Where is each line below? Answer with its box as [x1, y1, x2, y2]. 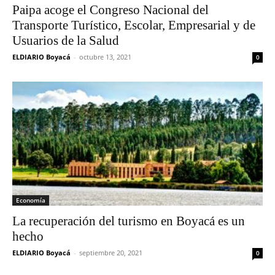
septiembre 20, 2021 [79, 247, 142, 257]
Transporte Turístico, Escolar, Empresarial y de [12, 18, 255, 33]
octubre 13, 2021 [79, 52, 131, 62]
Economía [16, 195, 45, 204]
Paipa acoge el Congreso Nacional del [12, 2, 209, 18]
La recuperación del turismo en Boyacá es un [12, 213, 245, 228]
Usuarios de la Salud [12, 33, 119, 48]
